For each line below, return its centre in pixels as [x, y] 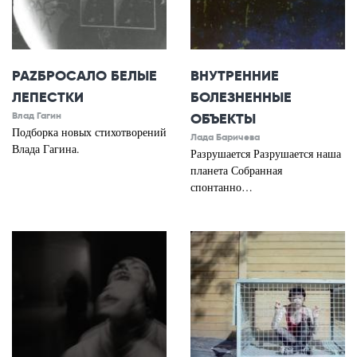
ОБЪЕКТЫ [223, 119]
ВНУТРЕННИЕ [235, 76]
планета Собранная [236, 171]
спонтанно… [222, 187]
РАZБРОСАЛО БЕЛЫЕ [84, 76]
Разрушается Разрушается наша [266, 154]
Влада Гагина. [46, 149]
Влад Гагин [37, 116]
